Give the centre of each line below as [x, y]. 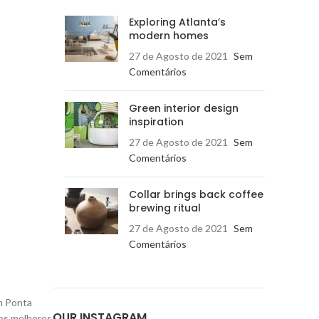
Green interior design [184, 108]
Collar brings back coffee [196, 194]
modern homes [169, 36]
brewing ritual [165, 208]
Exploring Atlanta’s [177, 22]
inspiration [156, 122]
